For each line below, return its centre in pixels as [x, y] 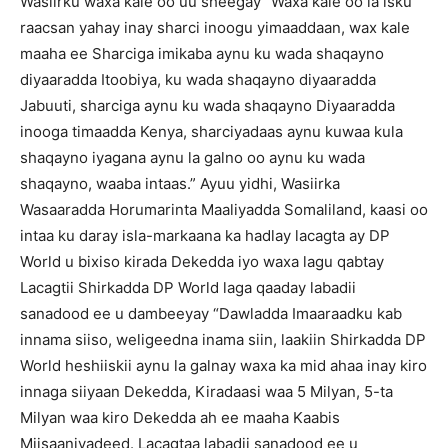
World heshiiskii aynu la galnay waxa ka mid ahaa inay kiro [223, 365]
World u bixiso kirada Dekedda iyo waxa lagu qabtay [202, 261]
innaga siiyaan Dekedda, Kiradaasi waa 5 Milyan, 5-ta [206, 391]
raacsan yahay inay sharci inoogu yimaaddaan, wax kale [215, 27]
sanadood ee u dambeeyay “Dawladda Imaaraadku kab [211, 313]
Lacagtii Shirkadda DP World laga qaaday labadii [188, 287]
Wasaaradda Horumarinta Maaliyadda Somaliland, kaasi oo [224, 209]
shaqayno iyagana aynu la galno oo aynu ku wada [192, 157]
